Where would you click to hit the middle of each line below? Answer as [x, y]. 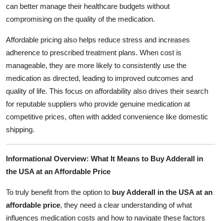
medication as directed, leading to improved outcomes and [99, 78]
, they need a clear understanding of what [126, 205]
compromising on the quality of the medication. [80, 19]
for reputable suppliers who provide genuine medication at [98, 104]
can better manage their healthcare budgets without [88, 6]
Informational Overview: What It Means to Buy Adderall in [105, 158]
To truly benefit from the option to [59, 192]
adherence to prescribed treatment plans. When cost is [94, 52]
